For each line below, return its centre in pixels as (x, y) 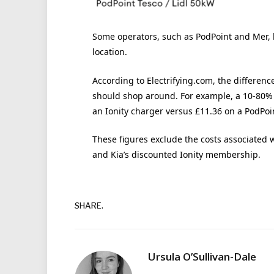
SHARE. (89, 205)
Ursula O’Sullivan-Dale (202, 257)
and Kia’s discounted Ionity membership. (176, 155)
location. (109, 52)
